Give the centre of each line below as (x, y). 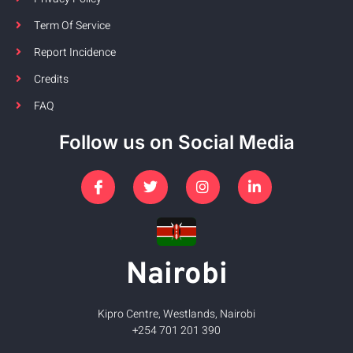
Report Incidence (74, 52)
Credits (51, 79)
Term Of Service (72, 25)
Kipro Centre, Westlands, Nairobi (176, 314)
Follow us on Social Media (176, 142)
